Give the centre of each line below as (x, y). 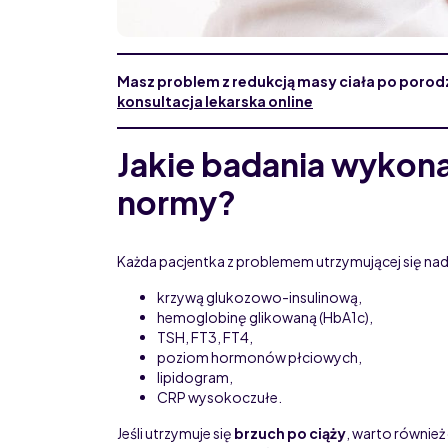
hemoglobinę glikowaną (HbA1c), (265, 316)
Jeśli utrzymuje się (175, 432)
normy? (176, 201)
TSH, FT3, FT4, (205, 336)
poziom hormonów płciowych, (259, 356)
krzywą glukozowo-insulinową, (259, 296)
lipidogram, (195, 376)
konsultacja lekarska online (215, 100)
